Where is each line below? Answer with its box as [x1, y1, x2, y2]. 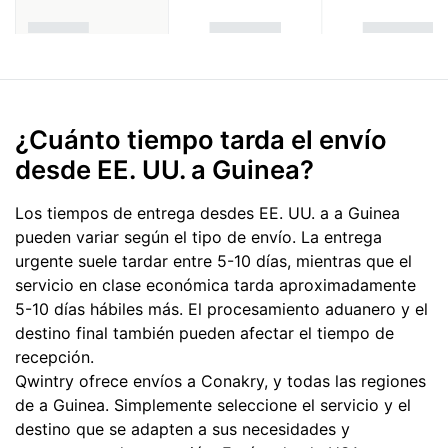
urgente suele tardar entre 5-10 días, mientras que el [15, 250, 412, 271]
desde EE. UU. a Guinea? [15, 153, 314, 185]
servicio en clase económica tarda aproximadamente [15, 274, 416, 295]
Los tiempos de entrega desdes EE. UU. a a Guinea [15, 202, 400, 223]
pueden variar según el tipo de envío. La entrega [15, 226, 382, 247]
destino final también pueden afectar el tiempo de [15, 322, 394, 343]
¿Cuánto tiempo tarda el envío [15, 123, 387, 155]
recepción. [15, 346, 94, 367]
